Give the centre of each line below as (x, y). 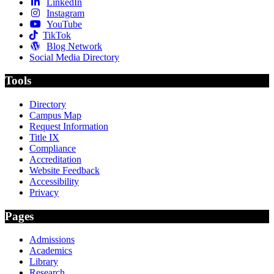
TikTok (57, 35)
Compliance (53, 148)
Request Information (69, 126)
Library (44, 262)
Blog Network (74, 46)
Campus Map (55, 115)
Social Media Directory (74, 57)
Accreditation (55, 159)
